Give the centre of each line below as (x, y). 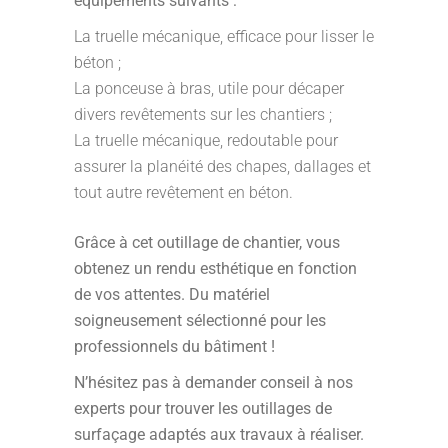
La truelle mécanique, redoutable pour (206, 140)
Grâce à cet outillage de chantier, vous (207, 242)
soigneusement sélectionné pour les (200, 320)
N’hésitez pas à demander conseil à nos (213, 382)
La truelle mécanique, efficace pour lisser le (224, 36)
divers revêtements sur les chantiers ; (203, 114)
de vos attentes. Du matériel (172, 294)
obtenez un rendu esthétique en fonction (215, 268)
